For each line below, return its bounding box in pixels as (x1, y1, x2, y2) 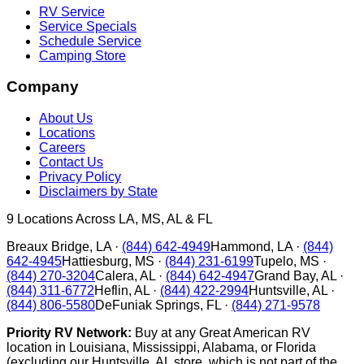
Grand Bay (254, 269, 315, 283)
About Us (39, 111, 93, 125)
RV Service (39, 4, 105, 19)
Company (6, 78, 79, 96)
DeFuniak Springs (95, 298, 200, 312)
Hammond (210, 240, 271, 253)
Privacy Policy (39, 170, 121, 184)
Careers (39, 141, 85, 154)
